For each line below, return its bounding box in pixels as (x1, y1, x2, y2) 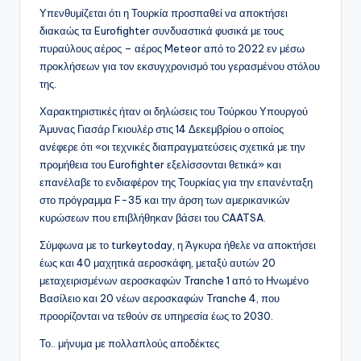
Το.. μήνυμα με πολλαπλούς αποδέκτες (39, 337, 219, 351)
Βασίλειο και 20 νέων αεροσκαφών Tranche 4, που (39, 292, 280, 305)
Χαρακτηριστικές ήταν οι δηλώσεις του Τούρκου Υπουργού (39, 105, 308, 118)
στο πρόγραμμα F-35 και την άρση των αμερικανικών (39, 193, 290, 207)
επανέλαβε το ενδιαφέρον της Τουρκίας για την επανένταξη (39, 176, 313, 189)
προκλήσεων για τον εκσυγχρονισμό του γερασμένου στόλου (39, 60, 320, 73)
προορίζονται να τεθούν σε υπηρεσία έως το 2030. (39, 309, 273, 323)
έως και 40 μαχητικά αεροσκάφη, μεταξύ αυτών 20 (39, 256, 276, 270)
